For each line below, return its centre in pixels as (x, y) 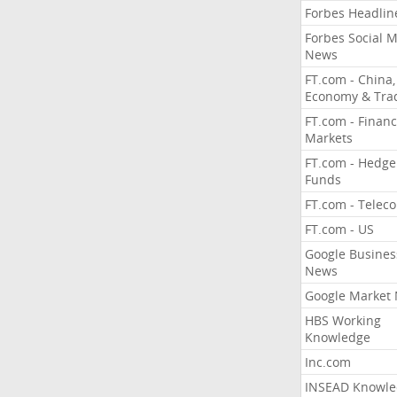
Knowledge (337, 337)
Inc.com (327, 362)
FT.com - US (339, 229)
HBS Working (343, 320)
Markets (328, 138)
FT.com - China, (350, 79)
